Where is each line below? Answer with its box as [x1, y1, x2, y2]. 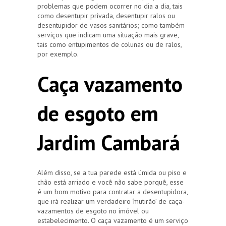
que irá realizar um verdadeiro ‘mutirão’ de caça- [37, 196, 185, 206]
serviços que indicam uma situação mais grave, [37, 30, 179, 39]
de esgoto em [37, 99, 158, 127]
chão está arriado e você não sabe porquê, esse [37, 177, 184, 187]
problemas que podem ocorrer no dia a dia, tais [37, 1, 183, 11]
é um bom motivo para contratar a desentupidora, [37, 187, 188, 196]
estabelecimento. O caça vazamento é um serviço [37, 215, 188, 225]
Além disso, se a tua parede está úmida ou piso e [37, 167, 187, 177]
